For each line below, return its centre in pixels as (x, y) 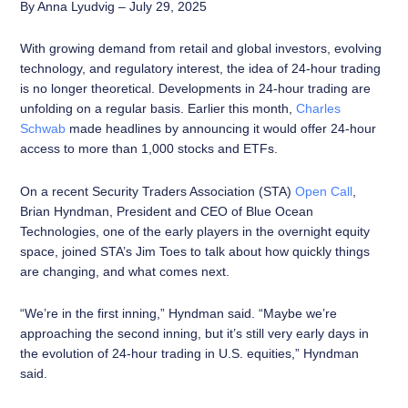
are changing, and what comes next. (124, 271)
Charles (318, 108)
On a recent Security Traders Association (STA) (157, 191)
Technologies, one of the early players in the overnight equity (194, 231)
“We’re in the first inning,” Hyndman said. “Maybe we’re (178, 313)
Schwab (42, 128)
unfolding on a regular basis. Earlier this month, (158, 108)
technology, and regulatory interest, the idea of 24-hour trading (200, 68)
